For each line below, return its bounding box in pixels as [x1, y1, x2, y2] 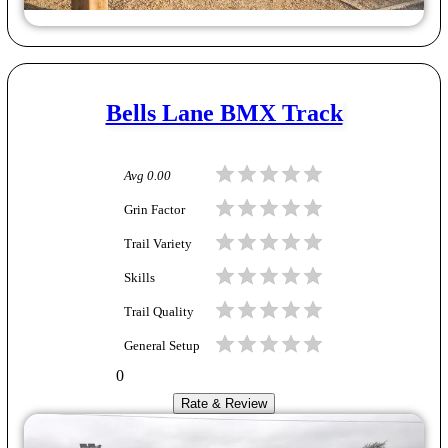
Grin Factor [124, 202, 185, 217]
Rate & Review [181, 396, 267, 412]
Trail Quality [124, 304, 194, 319]
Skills [124, 270, 155, 285]
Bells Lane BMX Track [105, 100, 343, 127]
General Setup [124, 338, 200, 353]
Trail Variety [124, 236, 192, 251]
